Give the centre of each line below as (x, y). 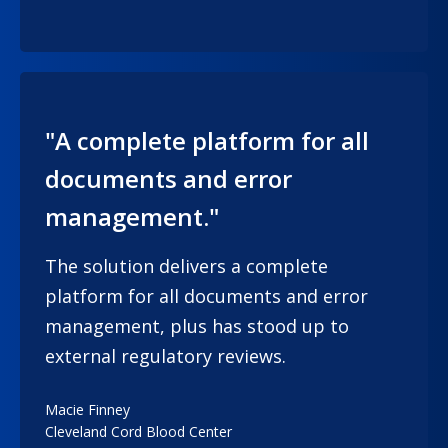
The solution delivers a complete (186, 266)
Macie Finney (87, 410)
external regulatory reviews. (165, 356)
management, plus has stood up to (197, 326)
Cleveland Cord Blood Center (138, 432)
